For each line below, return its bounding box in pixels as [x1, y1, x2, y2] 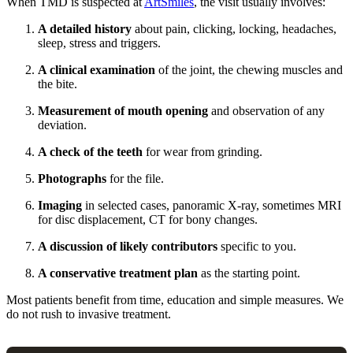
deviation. [38, 118, 87, 132]
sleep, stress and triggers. [38, 36, 161, 50]
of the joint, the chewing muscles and [155, 63, 343, 77]
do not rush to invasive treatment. [6, 307, 171, 321]
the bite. [38, 77, 77, 91]
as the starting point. [198, 266, 300, 281]
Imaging [38, 199, 82, 213]
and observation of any [208, 104, 325, 118]
